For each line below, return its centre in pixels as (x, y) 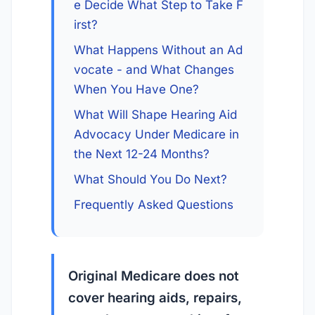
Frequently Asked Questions (154, 205)
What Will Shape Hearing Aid (155, 115)
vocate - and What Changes (154, 70)
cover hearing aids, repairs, (155, 298)
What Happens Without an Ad (158, 50)
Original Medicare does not (154, 276)
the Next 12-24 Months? (142, 154)
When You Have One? (136, 89)
